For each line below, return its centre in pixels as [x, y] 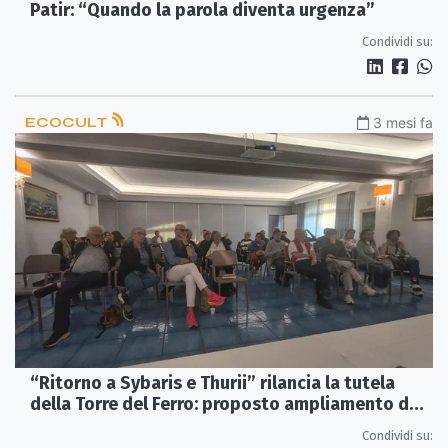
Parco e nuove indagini [122, 425]
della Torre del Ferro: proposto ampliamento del [227, 404]
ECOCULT [67, 123]
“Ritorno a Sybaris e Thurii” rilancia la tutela [212, 383]
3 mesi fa [403, 123]
